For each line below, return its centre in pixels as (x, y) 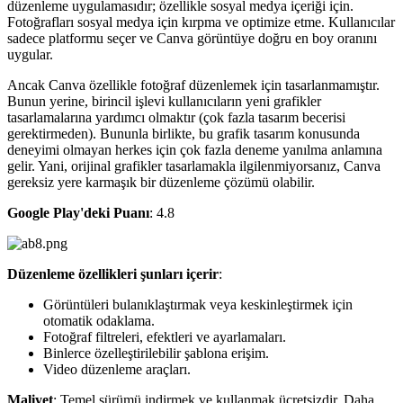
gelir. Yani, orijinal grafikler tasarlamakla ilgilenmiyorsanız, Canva (194, 166)
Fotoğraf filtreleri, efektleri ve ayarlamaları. (165, 337)
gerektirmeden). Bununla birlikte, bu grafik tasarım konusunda (184, 134)
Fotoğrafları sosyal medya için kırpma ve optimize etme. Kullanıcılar (201, 22)
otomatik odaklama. (99, 321)
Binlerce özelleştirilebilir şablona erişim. (156, 354)
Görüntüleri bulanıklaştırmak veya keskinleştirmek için (198, 305)
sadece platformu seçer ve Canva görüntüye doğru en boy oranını (192, 39)
